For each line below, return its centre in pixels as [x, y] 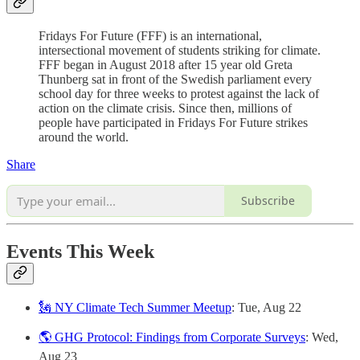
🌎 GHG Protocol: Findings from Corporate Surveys [172, 337]
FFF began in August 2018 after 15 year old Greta [166, 64]
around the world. [84, 137]
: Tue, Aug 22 [266, 307]
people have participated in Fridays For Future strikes [173, 122]
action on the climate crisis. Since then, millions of [165, 108]
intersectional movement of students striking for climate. [180, 50]
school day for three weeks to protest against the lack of [179, 93]
